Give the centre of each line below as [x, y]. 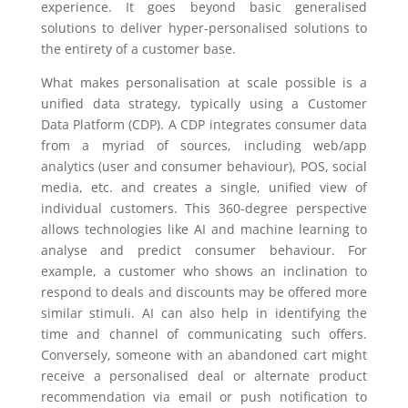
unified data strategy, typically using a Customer [204, 104]
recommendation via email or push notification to [204, 397]
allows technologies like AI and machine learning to [204, 229]
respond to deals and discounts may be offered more [204, 292]
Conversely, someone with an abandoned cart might [204, 355]
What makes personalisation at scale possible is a [204, 83]
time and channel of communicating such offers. [204, 334]
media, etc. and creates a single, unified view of [204, 188]
